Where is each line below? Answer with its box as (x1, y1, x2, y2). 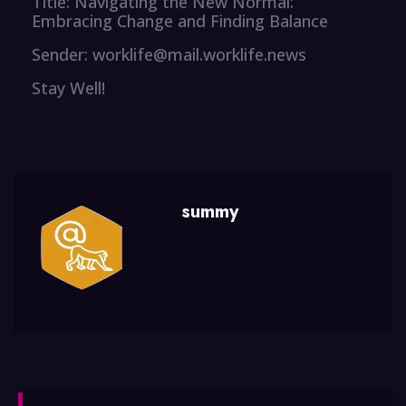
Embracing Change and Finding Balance (32, 9, 328, 32)
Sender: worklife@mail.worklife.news (32, 43, 306, 65)
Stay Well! (32, 76, 105, 99)
